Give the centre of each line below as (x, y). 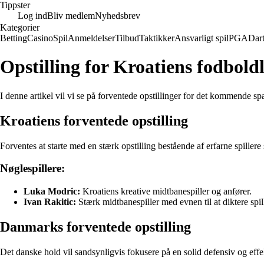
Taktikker (157, 38)
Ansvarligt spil (202, 38)
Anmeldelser (91, 38)
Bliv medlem (71, 16)
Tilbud (127, 38)
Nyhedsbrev (118, 16)
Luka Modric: (52, 192)
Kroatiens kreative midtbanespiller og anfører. (166, 192)
